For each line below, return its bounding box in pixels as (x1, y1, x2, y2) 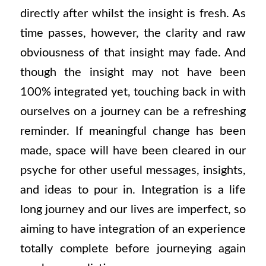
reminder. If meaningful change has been (20, 125, 246, 138)
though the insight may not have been (20, 66, 246, 79)
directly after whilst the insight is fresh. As (20, 8, 246, 20)
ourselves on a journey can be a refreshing (20, 106, 246, 118)
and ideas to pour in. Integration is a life (20, 184, 246, 197)
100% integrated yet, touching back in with (20, 86, 246, 99)
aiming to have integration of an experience (20, 223, 246, 236)
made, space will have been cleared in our (20, 145, 246, 157)
